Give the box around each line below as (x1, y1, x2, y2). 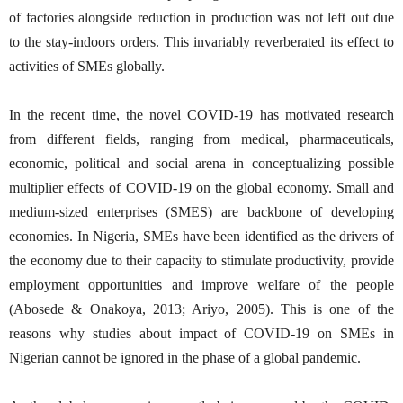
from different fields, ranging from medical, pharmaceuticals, (9, 130, 394, 147)
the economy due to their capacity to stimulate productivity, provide (9, 252, 394, 268)
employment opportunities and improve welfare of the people (9, 276, 394, 292)
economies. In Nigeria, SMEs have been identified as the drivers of (9, 228, 394, 244)
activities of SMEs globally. (9, 58, 165, 74)
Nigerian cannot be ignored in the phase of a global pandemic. (9, 349, 361, 365)
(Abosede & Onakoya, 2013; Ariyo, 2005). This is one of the (9, 300, 394, 317)
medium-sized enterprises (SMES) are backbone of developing (9, 203, 394, 219)
